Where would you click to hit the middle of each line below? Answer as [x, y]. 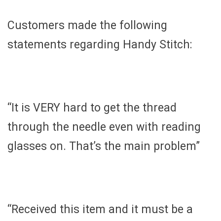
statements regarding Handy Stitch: [100, 45]
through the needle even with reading [104, 127]
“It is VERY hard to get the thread [92, 108]
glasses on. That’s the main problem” [104, 147]
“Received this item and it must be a [100, 210]
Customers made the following [87, 26]
